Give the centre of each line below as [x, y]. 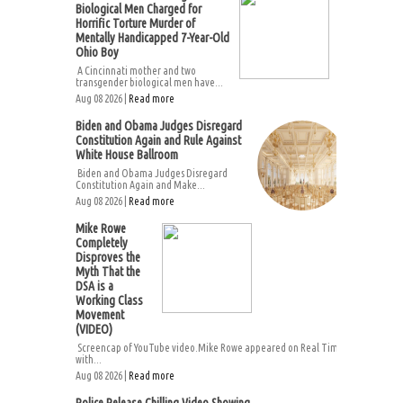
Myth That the [108, 272]
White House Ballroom [127, 155]
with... [89, 359]
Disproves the [108, 257]
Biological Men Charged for [139, 9]
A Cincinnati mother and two [136, 71]
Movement [100, 315]
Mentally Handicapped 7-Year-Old [152, 38]
